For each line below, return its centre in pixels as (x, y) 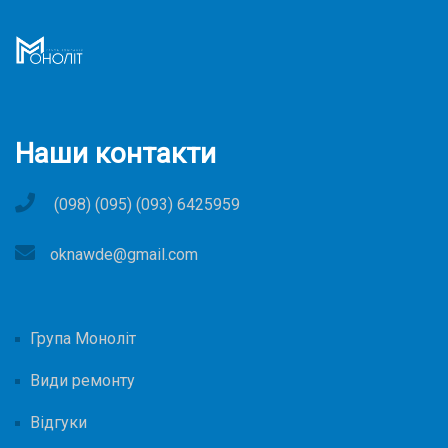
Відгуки (58, 423)
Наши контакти (115, 154)
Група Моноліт (83, 339)
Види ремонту (82, 381)
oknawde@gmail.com (124, 255)
